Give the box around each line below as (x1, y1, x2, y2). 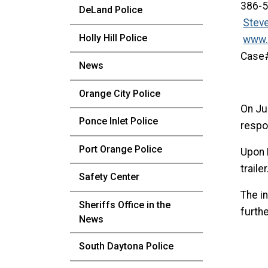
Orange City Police (79, 87, 160, 99)
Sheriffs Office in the (79, 199, 170, 211)
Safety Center (79, 171, 139, 183)
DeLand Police (79, 4, 142, 16)
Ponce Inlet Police (79, 115, 158, 127)
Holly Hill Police (79, 32, 147, 44)
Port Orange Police (79, 143, 162, 155)
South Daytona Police (79, 240, 173, 252)
